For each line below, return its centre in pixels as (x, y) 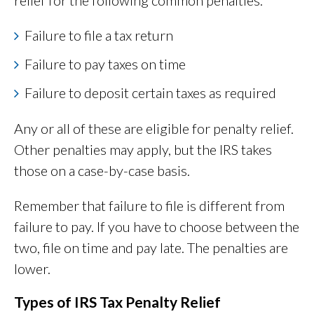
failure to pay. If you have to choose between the (157, 227)
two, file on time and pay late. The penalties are (151, 248)
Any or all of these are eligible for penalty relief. (154, 129)
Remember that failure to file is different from (149, 206)
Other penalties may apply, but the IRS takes (143, 150)
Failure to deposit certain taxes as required (150, 93)
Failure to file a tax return (99, 35)
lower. (34, 269)
